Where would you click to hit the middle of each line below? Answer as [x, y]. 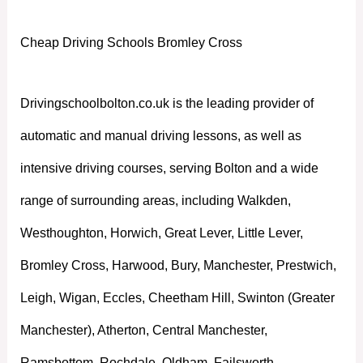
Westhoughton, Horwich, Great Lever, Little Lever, [161, 233]
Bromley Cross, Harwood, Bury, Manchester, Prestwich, [178, 265]
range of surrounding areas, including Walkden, [155, 200]
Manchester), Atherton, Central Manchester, [143, 330]
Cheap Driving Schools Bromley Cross [131, 42]
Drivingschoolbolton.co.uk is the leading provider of [167, 103]
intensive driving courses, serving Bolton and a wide [169, 168]
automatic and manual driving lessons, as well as [160, 135]
